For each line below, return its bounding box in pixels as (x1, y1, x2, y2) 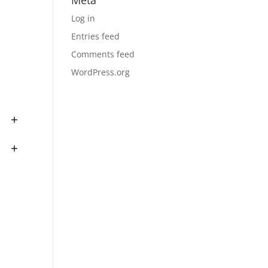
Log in (71, 13, 96, 24)
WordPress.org (71, 66, 130, 78)
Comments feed (71, 48, 135, 60)
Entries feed (71, 31, 120, 42)
